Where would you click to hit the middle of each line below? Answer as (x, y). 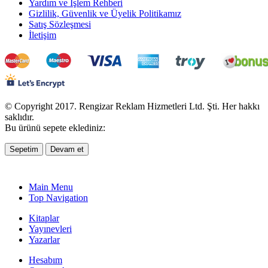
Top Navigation (58, 197)
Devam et (67, 149)
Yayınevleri (50, 229)
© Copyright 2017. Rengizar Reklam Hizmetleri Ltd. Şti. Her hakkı (132, 106)
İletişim (42, 35)
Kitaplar (44, 218)
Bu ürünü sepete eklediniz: (55, 127)
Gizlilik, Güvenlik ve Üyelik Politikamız (105, 13)
